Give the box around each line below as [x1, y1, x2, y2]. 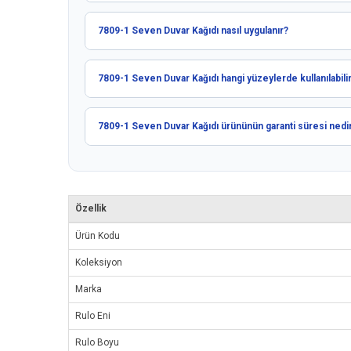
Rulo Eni [75, 310, 110, 322]
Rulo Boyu [75, 337, 119, 349]
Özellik [75, 203, 107, 215]
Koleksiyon [75, 257, 122, 269]
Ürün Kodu [75, 230, 120, 242]
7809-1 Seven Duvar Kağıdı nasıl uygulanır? [98, 25, 288, 37]
